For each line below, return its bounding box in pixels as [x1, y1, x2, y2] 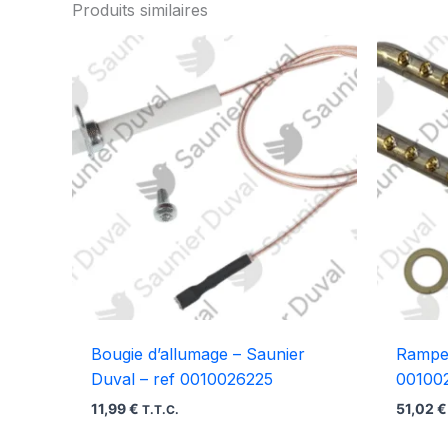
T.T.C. [142, 403, 180, 418]
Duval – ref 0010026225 [91, 369, 274, 390]
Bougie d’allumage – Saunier [91, 344, 306, 365]
